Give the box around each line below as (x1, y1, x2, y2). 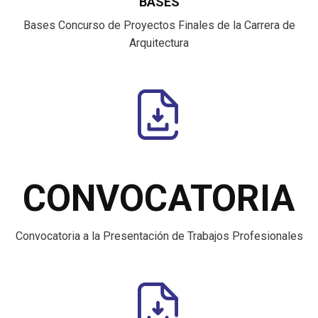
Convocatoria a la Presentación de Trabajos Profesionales (15, 229, 303, 243)
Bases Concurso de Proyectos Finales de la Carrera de (23, 18, 295, 32)
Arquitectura (129, 36, 189, 50)
